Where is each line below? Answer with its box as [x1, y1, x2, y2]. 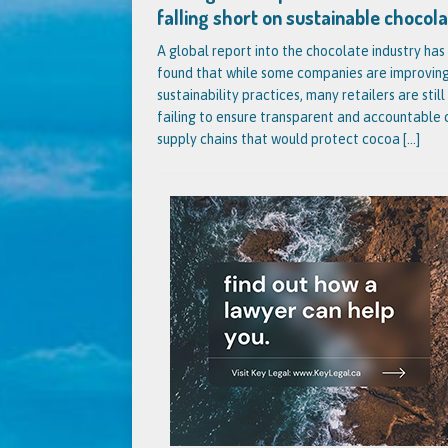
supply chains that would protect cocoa [157, 131, 403, 147]
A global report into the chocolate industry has [157, 43, 445, 59]
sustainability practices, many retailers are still [157, 87, 445, 103]
